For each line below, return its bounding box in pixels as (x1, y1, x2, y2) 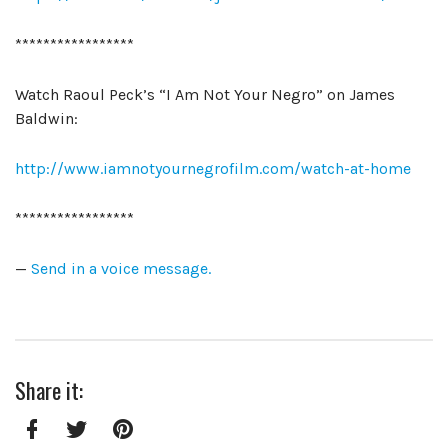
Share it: (15, 373, 83, 407)
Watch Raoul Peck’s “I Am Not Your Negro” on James (15, 85, 395, 105)
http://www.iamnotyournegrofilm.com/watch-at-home (15, 159, 411, 179)
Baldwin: (15, 109, 78, 129)
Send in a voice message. (31, 259, 211, 279)
